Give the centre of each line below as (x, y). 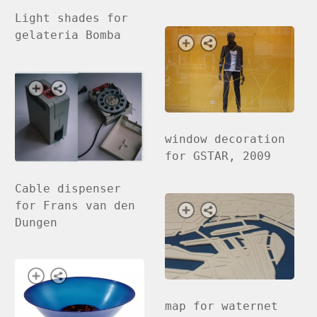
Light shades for (72, 18)
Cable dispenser (68, 188)
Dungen (36, 222)
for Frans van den (75, 205)
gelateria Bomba (68, 35)
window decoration (225, 139)
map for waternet (222, 306)
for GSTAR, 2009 (218, 156)
